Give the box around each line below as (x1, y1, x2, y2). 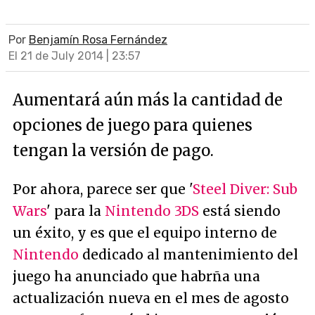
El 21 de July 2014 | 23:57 (8, 49, 141, 63)
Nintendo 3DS (105, 202, 199, 219)
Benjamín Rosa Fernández (29, 33, 167, 46)
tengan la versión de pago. (13, 141, 214, 160)
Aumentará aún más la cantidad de (13, 90, 283, 110)
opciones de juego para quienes (13, 115, 252, 135)
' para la (46, 202, 105, 219)
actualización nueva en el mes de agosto (13, 290, 289, 307)
